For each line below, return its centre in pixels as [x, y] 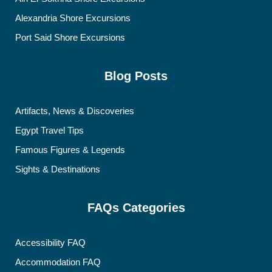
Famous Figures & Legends [70, 149]
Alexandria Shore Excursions [73, 18]
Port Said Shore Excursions [70, 37]
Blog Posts [136, 76]
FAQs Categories [136, 207]
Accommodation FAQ [58, 262]
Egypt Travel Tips [49, 130]
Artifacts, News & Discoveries [75, 110]
